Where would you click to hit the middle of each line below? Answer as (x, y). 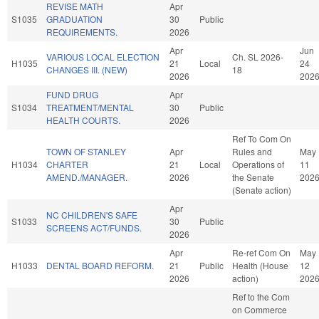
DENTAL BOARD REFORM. (100, 265)
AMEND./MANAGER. (87, 177)
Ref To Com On (262, 138)
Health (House (260, 265)
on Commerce (260, 309)
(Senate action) (262, 189)
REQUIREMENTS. (82, 31)
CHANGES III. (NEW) (87, 69)
